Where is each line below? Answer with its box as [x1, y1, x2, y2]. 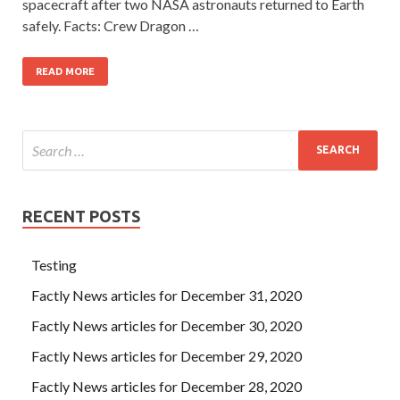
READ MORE [36, 65, 95, 77]
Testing [31, 255, 77, 273]
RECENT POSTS [22, 206, 140, 225]
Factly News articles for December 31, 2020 [31, 286, 302, 304]
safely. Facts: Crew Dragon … [22, 16, 199, 34]
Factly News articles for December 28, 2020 [31, 377, 302, 395]
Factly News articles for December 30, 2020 [31, 316, 302, 334]
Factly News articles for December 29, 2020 [31, 346, 302, 364]
